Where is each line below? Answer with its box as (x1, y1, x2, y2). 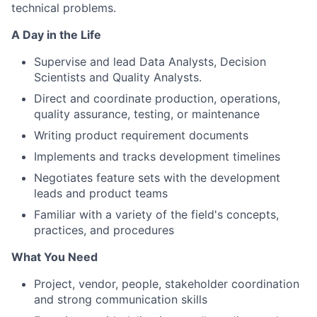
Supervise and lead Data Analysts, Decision (34, 54, 266, 69)
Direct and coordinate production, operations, (34, 91, 280, 105)
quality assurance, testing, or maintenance (34, 107, 260, 121)
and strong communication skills (34, 292, 207, 306)
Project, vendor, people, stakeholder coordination (34, 277, 299, 291)
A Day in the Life (11, 28, 101, 42)
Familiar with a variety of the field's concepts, (34, 207, 279, 221)
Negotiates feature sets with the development (34, 171, 280, 185)
